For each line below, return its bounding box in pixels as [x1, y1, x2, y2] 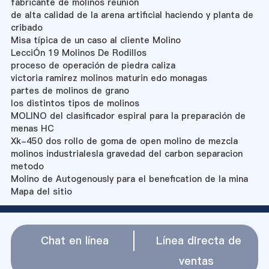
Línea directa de [156, 232, 242, 248]
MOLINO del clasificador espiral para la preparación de [10, 109, 246, 122]
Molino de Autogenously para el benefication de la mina [10, 172, 248, 185]
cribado [10, 21, 43, 34]
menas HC [10, 122, 54, 134]
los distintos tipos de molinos [10, 97, 139, 109]
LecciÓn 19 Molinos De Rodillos [10, 46, 147, 59]
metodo [10, 160, 44, 172]
